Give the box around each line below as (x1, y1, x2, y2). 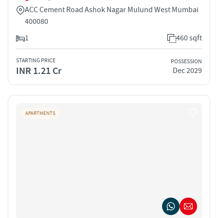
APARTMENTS (25, 109, 55, 117)
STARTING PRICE (16, 56, 55, 64)
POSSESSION (171, 58, 202, 66)
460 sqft (176, 33, 202, 43)
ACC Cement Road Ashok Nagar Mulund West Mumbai (25, 4, 199, 15)
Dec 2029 (173, 66, 202, 76)
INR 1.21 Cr (16, 64, 61, 77)
